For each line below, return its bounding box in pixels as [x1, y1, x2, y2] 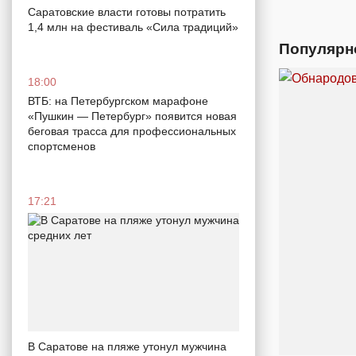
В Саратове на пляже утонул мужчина [28, 340, 226, 354]
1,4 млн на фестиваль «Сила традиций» [28, 20, 238, 33]
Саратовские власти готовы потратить [28, 5, 226, 18]
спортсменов [28, 139, 95, 153]
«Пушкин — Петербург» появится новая [28, 109, 237, 122]
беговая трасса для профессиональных [28, 124, 236, 137]
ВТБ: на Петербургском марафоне [28, 94, 208, 107]
